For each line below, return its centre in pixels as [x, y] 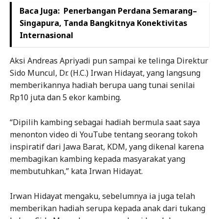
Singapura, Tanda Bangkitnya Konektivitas [103, 23]
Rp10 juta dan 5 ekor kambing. [66, 98]
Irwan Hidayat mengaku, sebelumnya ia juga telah [102, 196]
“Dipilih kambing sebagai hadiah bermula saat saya [105, 122]
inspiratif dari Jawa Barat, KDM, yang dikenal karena [107, 147]
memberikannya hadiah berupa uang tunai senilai [102, 85]
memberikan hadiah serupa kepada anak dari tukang [108, 208]
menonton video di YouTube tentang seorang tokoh [104, 135]
